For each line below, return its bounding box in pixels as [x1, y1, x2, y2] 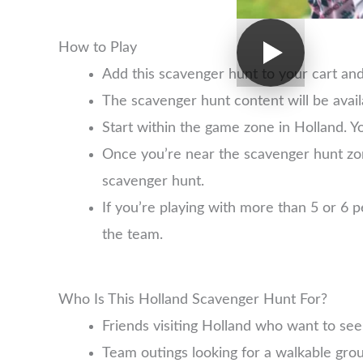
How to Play [58, 40, 137, 55]
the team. [102, 227, 163, 242]
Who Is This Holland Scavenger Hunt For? [58, 292, 327, 307]
